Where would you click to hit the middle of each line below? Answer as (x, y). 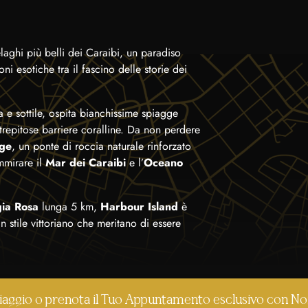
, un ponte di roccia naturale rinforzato (101, 146)
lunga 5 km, (69, 207)
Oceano (163, 163)
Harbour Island (141, 207)
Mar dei (65, 163)
